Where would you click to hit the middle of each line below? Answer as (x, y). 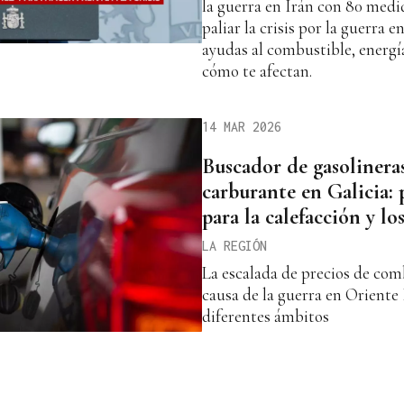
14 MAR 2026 (242, 127)
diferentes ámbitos (266, 317)
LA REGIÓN (234, 246)
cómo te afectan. (257, 71)
